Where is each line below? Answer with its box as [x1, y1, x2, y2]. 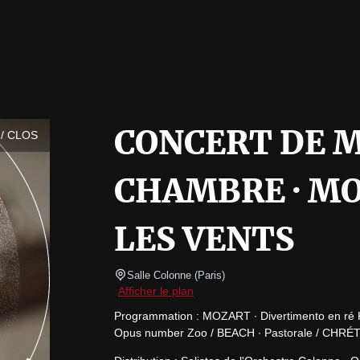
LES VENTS [114, 219, 294, 260]
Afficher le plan [118, 284, 194, 297]
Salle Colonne [127, 269, 191, 281]
